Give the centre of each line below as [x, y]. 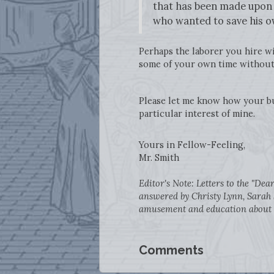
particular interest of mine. [198, 113]
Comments [171, 250]
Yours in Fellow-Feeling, [192, 144]
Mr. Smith [159, 157]
